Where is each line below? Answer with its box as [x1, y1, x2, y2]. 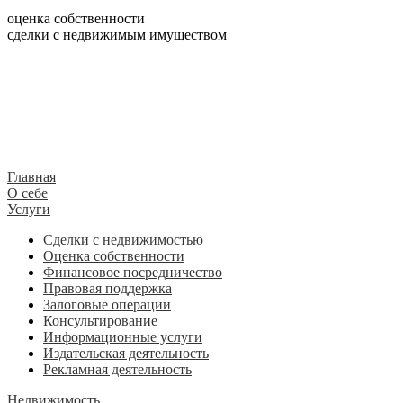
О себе [7, 185, 48, 201]
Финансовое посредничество [43, 264, 222, 280]
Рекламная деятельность [43, 362, 192, 377]
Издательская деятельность [43, 345, 209, 361]
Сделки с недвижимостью [43, 232, 203, 247]
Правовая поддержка [43, 281, 172, 296]
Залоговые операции [43, 297, 171, 312]
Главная [7, 169, 56, 184]
